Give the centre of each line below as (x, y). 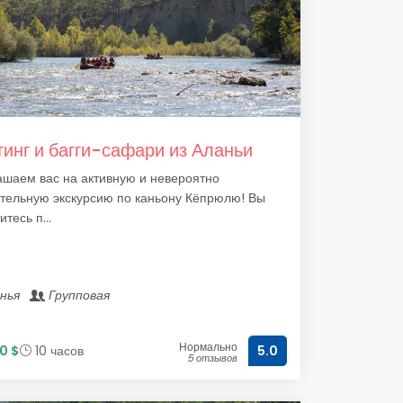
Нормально (208, 347)
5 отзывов (212, 358)
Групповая (79, 295)
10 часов (57, 350)
